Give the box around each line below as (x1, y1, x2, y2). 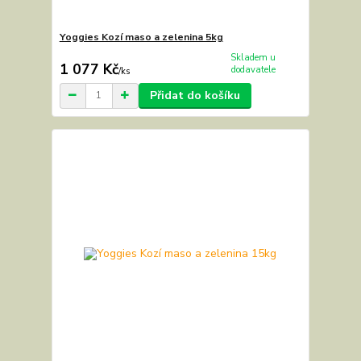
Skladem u (230, 52, 276, 64)
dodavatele (230, 64, 276, 77)
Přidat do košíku (149, 87, 240, 103)
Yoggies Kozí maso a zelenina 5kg (59, 31, 223, 44)
